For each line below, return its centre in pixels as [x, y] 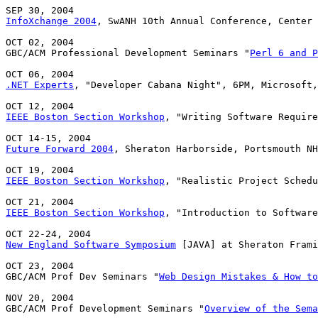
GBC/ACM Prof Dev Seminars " [82, 277]
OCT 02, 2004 [40, 43]
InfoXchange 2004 [51, 21]
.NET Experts [40, 85]
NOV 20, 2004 [40, 298]
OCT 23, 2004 [40, 266]
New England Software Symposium [91, 245]
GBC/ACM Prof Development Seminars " [105, 309]
